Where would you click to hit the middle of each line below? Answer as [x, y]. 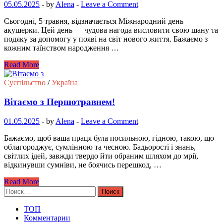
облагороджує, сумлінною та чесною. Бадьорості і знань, [100, 147]
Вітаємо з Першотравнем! [59, 102]
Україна [65, 83]
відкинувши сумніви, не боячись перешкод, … [83, 165]
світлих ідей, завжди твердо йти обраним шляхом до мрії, [101, 156]
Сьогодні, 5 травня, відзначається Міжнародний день [94, 21]
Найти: [15, 190]
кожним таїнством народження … [61, 48]
